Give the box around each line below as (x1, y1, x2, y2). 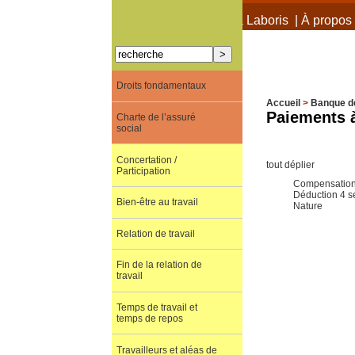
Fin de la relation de (116, 259, 202, 271)
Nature (293, 200, 323, 212)
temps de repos (116, 313, 183, 325)
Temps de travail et (116, 302, 197, 314)
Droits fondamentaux (116, 80, 206, 92)
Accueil (265, 97, 300, 109)
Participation (116, 165, 170, 177)
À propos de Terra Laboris (143, 13, 288, 27)
